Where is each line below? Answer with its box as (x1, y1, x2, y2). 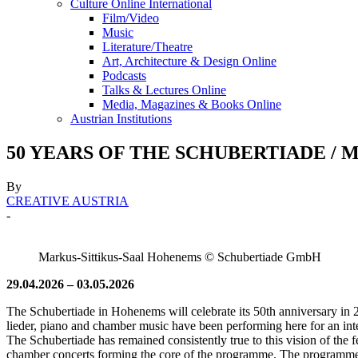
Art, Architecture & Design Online (102, 54, 276, 68)
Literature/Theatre (102, 40, 193, 54)
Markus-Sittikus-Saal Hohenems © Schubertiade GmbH (38, 249, 321, 264)
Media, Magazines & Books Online (102, 97, 281, 111)
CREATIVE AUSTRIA (6, 193, 129, 208)
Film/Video (102, 11, 159, 25)
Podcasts (102, 69, 146, 82)
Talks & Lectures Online (102, 83, 226, 97)
